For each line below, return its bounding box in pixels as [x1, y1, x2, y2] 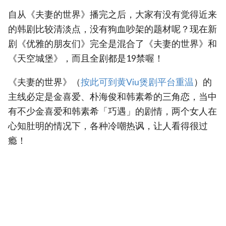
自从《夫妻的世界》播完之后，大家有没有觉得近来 [8, 9, 217, 20]
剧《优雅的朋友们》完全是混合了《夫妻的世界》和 [8, 38, 217, 49]
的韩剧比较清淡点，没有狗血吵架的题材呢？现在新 [8, 23, 217, 34]
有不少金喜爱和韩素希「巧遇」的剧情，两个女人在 [8, 105, 217, 117]
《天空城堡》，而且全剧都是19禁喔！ [8, 52, 163, 64]
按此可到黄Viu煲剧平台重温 [81, 76, 194, 87]
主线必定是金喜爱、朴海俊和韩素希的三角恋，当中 [8, 91, 217, 102]
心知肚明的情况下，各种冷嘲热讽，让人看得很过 [8, 120, 208, 131]
